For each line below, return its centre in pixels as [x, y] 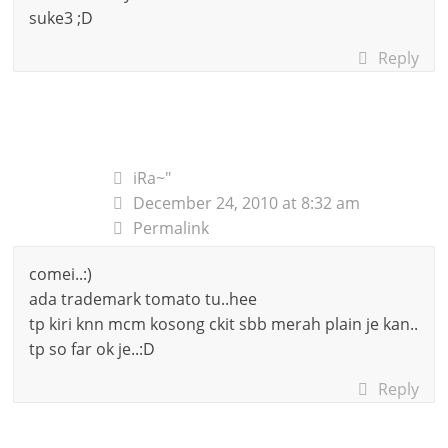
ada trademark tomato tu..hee [143, 298]
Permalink [171, 227]
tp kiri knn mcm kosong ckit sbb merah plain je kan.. [224, 323]
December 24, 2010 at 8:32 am [247, 202]
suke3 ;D [61, 17]
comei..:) [61, 273]
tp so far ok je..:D [92, 348]
